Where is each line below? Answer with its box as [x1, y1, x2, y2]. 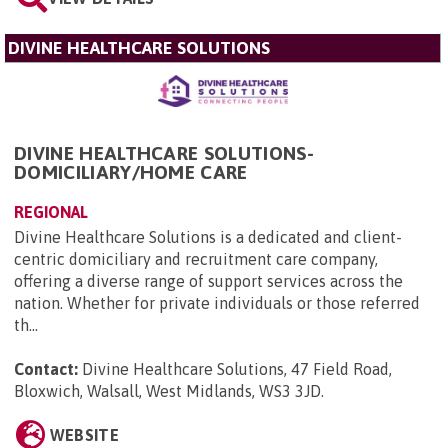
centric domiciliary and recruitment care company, [14, 249, 378, 268]
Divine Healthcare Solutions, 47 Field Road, [82, 359, 392, 378]
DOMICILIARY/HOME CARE [14, 160, 248, 183]
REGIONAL [14, 202, 88, 221]
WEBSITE [49, 425, 119, 444]
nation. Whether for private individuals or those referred [14, 293, 420, 312]
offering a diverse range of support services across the [14, 271, 403, 290]
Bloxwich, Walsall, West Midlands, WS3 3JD [14, 381, 321, 400]
